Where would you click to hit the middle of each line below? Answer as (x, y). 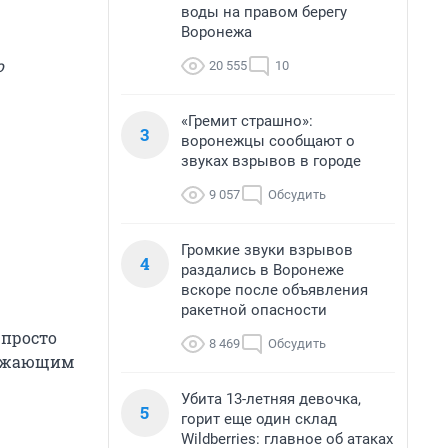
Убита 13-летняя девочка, (271, 399)
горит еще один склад (259, 419)
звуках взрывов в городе (271, 161)
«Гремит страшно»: (247, 121)
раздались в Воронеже (262, 270)
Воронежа (216, 32)
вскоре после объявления (274, 290)
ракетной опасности (254, 310)
